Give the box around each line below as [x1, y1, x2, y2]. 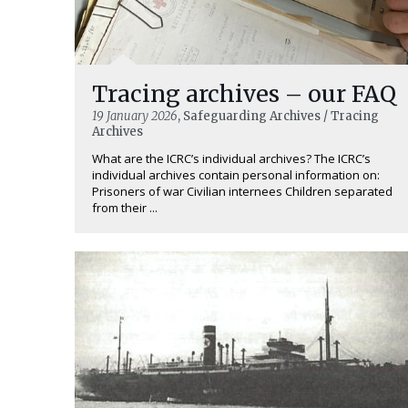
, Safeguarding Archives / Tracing [178, 108, 379, 125]
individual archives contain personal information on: [92, 167, 380, 184]
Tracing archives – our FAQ [92, 79, 396, 109]
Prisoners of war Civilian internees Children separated [92, 183, 393, 200]
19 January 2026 [92, 108, 178, 125]
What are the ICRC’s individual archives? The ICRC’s [92, 150, 371, 168]
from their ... [92, 199, 158, 217]
